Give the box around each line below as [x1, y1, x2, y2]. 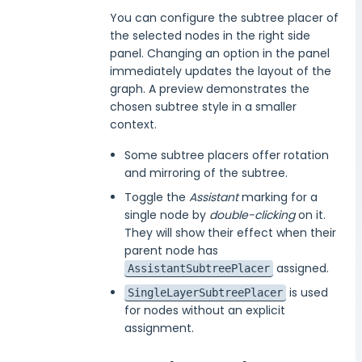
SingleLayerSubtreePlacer [128, 286, 284, 300]
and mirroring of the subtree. [124, 165, 288, 182]
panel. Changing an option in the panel [110, 45, 330, 62]
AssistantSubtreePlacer [128, 262, 271, 276]
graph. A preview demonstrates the [110, 81, 309, 98]
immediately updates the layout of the [110, 63, 331, 80]
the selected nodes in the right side [110, 27, 310, 44]
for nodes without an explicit [124, 302, 286, 319]
